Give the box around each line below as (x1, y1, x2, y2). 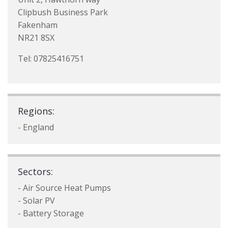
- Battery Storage (18, 208, 84, 219)
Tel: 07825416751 (18, 53, 84, 64)
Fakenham (18, 19, 58, 31)
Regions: (18, 105, 54, 117)
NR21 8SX (18, 32, 54, 43)
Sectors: (18, 165, 53, 178)
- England (18, 122, 54, 133)
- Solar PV (18, 195, 55, 206)
